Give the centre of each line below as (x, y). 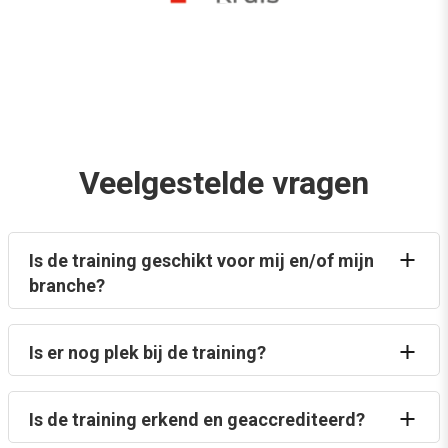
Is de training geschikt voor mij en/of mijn (201, 261)
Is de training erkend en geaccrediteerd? (197, 420)
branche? (67, 286)
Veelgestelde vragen (224, 183)
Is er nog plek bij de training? (147, 353)
